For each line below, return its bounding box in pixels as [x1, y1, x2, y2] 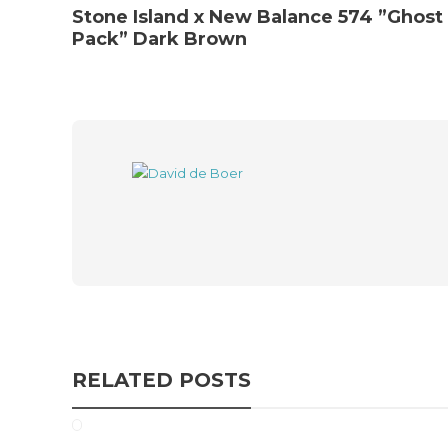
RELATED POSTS [72, 368, 251, 392]
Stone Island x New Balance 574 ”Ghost [72, 6, 443, 28]
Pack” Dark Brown [72, 28, 247, 50]
